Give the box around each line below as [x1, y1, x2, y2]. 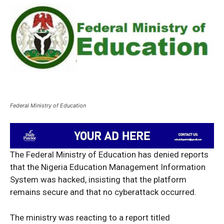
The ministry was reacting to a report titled [10, 212, 170, 222]
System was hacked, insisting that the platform [10, 174, 186, 184]
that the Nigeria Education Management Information [10, 161, 205, 172]
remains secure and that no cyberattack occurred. [10, 186, 196, 197]
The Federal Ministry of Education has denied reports [10, 149, 208, 159]
